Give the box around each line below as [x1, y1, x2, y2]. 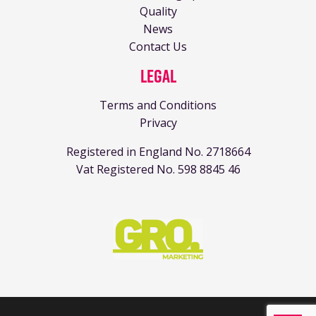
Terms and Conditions [99, 97, 217, 113]
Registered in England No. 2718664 [66, 143, 250, 159]
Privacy [139, 114, 177, 130]
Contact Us [129, 38, 187, 54]
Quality [139, 3, 177, 19]
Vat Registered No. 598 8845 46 [75, 161, 241, 177]
